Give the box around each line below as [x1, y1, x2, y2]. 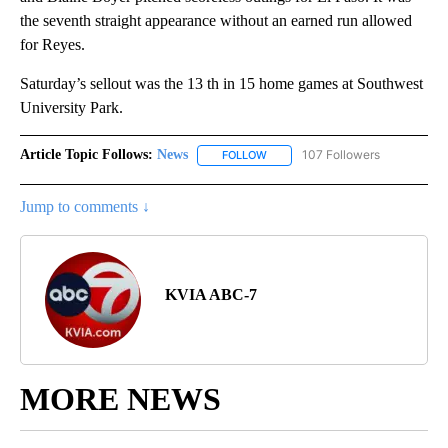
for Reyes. [20, 36, 85, 54]
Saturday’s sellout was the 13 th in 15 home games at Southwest [20, 75, 423, 93]
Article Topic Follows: [20, 147, 153, 163]
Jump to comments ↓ [20, 197, 150, 215]
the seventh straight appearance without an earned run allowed [20, 12, 412, 30]
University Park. [20, 99, 123, 117]
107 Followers [302, 147, 380, 163]
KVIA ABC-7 [165, 285, 257, 303]
